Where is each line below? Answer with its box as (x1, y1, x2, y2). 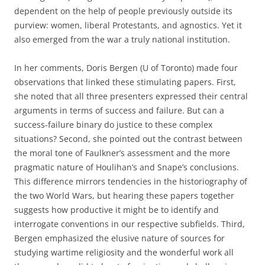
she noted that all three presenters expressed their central (14, 91, 248, 102)
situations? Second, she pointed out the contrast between (14, 133, 243, 144)
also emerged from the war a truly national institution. (14, 34, 230, 45)
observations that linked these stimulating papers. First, (14, 76, 236, 88)
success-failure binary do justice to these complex (14, 119, 212, 130)
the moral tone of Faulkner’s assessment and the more (14, 147, 230, 159)
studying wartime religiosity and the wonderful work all (14, 247, 234, 258)
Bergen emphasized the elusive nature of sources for (14, 232, 225, 244)
